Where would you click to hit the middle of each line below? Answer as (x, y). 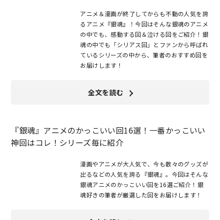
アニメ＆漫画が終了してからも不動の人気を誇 (144, 14)
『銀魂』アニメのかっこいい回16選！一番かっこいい (108, 130)
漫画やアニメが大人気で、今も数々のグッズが (144, 164)
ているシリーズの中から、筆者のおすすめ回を (144, 55)
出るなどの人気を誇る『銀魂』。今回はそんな (144, 174)
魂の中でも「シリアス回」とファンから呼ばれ (144, 45)
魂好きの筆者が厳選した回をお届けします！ (141, 195)
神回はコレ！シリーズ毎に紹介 (67, 143)
